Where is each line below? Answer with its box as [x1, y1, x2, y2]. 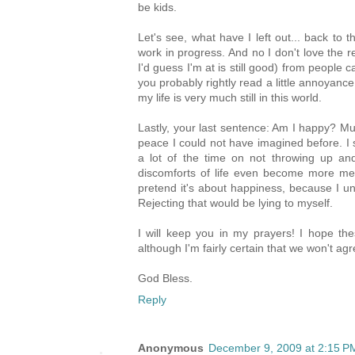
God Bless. [138, 272, 193, 285]
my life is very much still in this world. [138, 91, 322, 105]
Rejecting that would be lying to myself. [138, 197, 333, 210]
